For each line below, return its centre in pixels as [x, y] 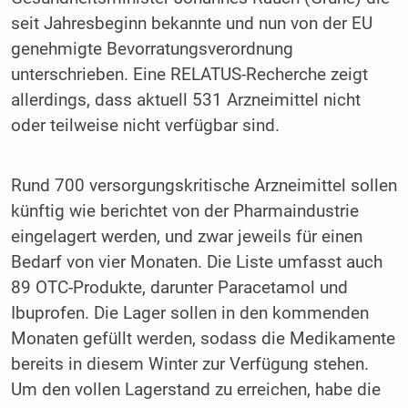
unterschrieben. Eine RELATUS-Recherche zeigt [189, 75]
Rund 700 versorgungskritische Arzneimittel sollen [204, 186]
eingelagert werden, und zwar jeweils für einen [186, 237]
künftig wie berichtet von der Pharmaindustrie [184, 212]
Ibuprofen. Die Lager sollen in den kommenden [189, 314]
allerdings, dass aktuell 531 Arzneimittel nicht [185, 101]
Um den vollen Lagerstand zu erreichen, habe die [195, 390]
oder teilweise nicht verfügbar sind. [145, 126]
